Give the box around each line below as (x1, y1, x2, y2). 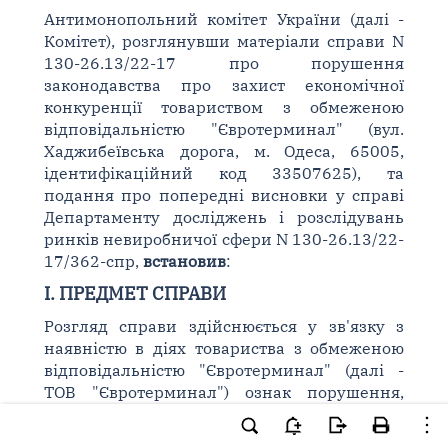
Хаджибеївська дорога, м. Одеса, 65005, (43, 141, 405, 161)
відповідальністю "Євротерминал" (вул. (43, 119, 405, 139)
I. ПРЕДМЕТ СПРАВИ (43, 282, 226, 305)
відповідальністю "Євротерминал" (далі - (43, 360, 405, 380)
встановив (142, 251, 226, 271)
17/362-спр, (43, 251, 143, 271)
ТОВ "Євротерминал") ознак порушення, (43, 382, 405, 402)
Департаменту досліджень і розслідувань (43, 207, 405, 227)
